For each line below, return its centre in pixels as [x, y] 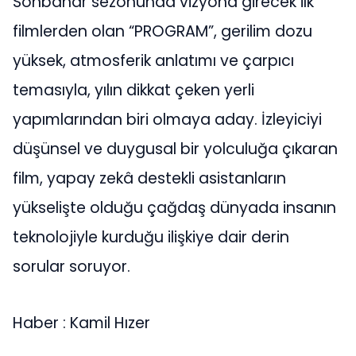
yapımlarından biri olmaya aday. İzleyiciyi [167, 119]
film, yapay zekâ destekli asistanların [149, 178]
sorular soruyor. [72, 266]
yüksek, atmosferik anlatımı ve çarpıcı [153, 60]
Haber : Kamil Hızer [81, 323]
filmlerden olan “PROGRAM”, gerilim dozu [163, 31]
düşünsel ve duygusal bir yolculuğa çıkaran [175, 149]
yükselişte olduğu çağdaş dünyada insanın [174, 207]
